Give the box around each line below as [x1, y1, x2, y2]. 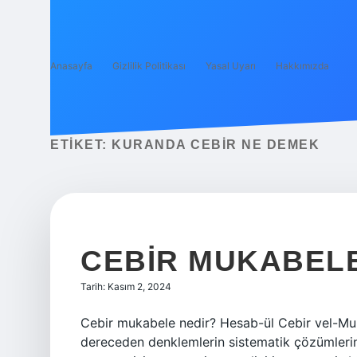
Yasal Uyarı [206, 60, 256, 72]
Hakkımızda [276, 60, 329, 72]
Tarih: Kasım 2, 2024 [80, 280, 171, 292]
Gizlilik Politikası [112, 60, 186, 72]
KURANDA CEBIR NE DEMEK [112, 138, 320, 151]
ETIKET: [50, 138, 112, 151]
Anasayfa [50, 60, 92, 72]
